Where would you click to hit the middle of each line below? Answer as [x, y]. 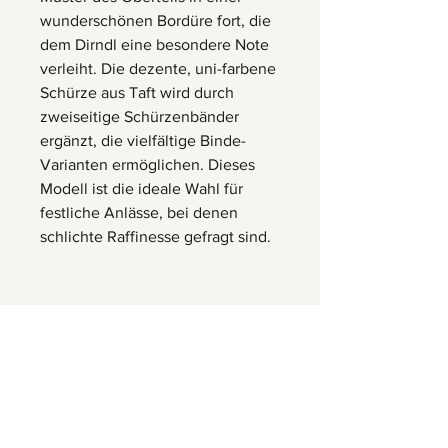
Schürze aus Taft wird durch [137, 93]
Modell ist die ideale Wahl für [141, 189]
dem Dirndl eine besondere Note [154, 45]
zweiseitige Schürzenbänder [139, 117]
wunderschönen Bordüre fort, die [155, 21]
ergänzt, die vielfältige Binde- [143, 141]
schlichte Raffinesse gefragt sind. [155, 237]
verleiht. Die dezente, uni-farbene [158, 69]
